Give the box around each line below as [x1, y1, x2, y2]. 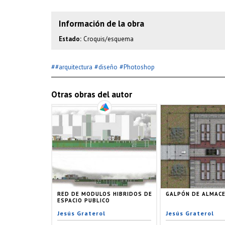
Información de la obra [59, 18, 144, 29]
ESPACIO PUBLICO [57, 196, 110, 204]
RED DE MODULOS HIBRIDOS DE [57, 190, 152, 197]
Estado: [59, 35, 81, 43]
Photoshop [124, 63, 155, 71]
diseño [98, 63, 118, 71]
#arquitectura [55, 63, 92, 71]
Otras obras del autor [51, 89, 132, 100]
